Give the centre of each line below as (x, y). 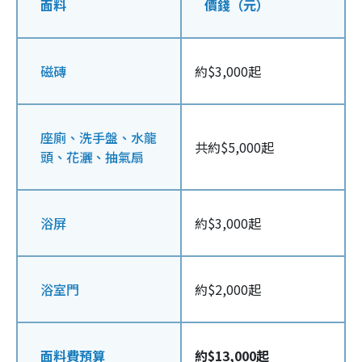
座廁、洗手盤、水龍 (99, 138)
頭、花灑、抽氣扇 (92, 157)
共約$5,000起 (234, 147)
